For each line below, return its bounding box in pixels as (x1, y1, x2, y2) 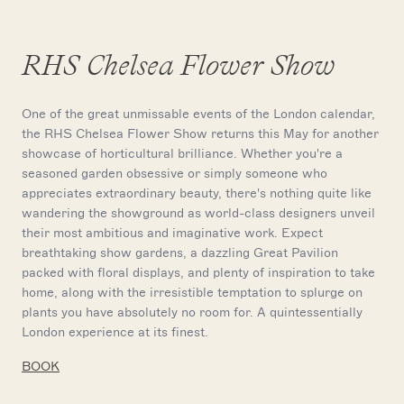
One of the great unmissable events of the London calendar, (22, 106, 375, 122)
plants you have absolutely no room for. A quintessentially (22, 304, 363, 320)
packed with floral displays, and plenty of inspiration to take (22, 264, 375, 280)
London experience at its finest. (22, 324, 208, 340)
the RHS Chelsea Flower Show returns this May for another (22, 125, 379, 142)
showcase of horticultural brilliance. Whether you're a (22, 145, 343, 161)
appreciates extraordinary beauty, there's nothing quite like (22, 185, 372, 201)
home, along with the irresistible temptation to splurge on (22, 284, 363, 300)
